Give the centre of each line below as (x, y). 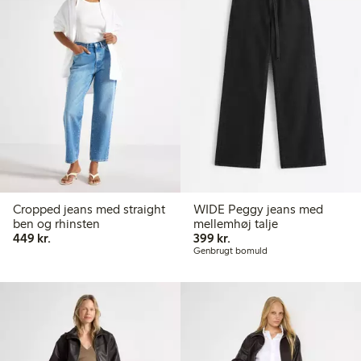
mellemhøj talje (235, 224)
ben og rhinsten (56, 224)
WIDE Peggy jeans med (258, 210)
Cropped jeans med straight (89, 210)
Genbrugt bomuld (230, 251)
